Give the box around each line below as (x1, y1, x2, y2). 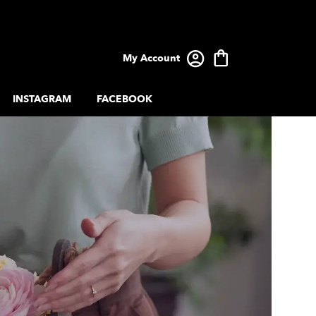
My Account (123, 51, 180, 65)
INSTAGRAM (13, 92, 72, 107)
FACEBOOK (96, 92, 152, 107)
